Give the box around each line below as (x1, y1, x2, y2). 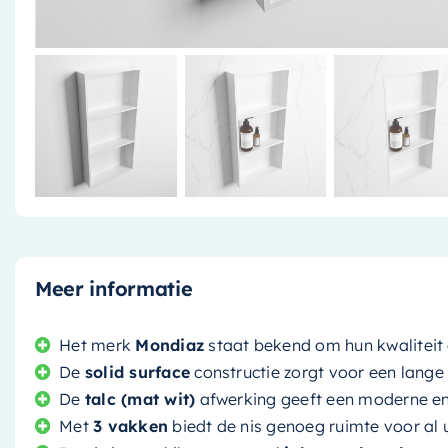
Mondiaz (135, 334, 205, 355)
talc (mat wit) (84, 388, 196, 409)
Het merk (59, 334, 136, 355)
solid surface (84, 361, 191, 382)
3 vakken (93, 415, 169, 436)
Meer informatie (34, 275, 193, 301)
